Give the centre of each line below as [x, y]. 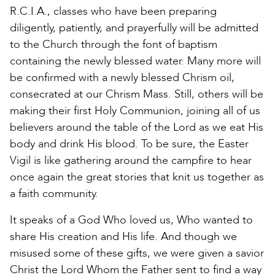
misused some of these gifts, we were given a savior [137, 253]
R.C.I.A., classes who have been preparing [113, 11]
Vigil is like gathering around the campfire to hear [131, 160]
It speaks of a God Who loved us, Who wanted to [131, 220]
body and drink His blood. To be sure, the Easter [129, 144]
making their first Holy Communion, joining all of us [135, 110]
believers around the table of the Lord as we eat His [137, 127]
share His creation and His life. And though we [123, 236]
